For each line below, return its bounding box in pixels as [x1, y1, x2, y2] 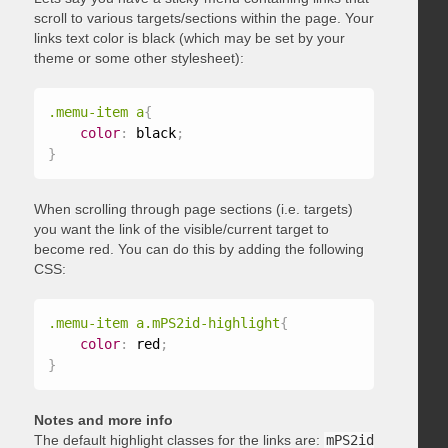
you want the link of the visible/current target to [33, 220, 329, 237]
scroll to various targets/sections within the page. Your [33, 9, 374, 26]
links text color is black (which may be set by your [33, 29, 345, 46]
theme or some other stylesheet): [33, 49, 244, 66]
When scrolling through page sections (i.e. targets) [33, 200, 353, 217]
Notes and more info [33, 411, 173, 428]
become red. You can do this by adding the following [33, 240, 364, 257]
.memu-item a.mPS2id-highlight [47, 314, 280, 331]
